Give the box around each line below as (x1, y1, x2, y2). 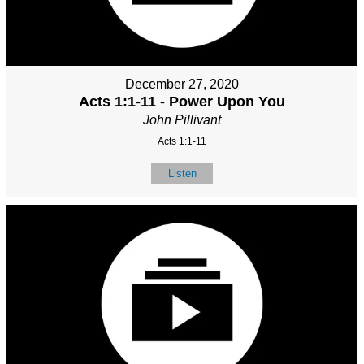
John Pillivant (143, 112, 221, 127)
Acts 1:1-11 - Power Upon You (79, 93, 285, 110)
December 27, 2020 (125, 76, 239, 91)
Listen (167, 167, 197, 180)
